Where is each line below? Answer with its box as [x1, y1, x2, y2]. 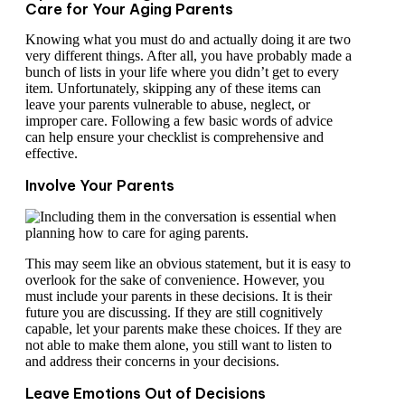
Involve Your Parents [25, 176, 178, 195]
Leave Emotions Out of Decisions [25, 384, 266, 403]
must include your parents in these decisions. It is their [25, 288, 332, 305]
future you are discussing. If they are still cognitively [25, 305, 323, 321]
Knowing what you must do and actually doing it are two [25, 32, 351, 48]
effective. [25, 146, 78, 162]
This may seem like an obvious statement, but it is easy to [25, 256, 351, 272]
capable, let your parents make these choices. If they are [25, 321, 342, 337]
